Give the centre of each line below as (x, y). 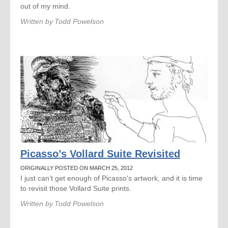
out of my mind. (45, 6)
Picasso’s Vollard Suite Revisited (100, 154)
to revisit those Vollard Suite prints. (76, 188)
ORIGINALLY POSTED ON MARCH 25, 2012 (77, 168)
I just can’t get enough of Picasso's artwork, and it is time (111, 178)
